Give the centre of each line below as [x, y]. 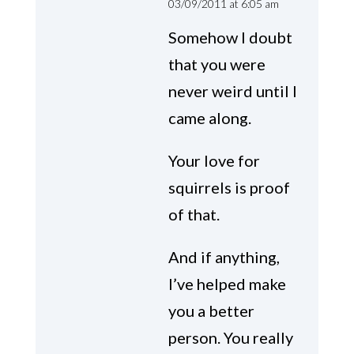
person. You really [230, 338]
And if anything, [224, 257]
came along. [209, 118]
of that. [194, 215]
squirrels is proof [229, 188]
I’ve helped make [227, 284]
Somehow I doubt [230, 38]
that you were [217, 64]
